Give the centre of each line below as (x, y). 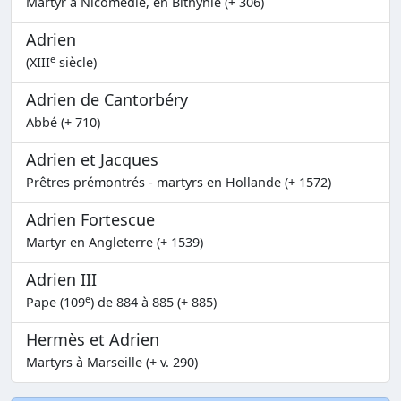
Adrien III (61, 279)
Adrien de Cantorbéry (107, 99)
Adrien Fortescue (90, 219)
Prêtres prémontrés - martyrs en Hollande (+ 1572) (179, 182)
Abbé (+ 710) (63, 122)
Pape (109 (55, 302)
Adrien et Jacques (92, 159)
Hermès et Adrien (93, 339)
